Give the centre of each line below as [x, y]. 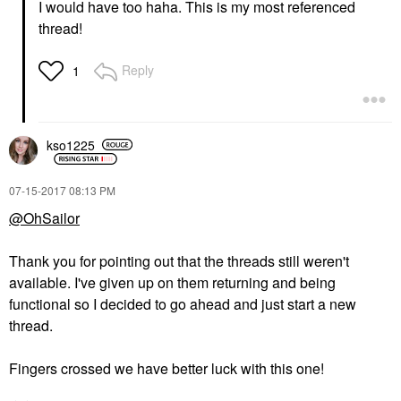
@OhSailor [44, 218]
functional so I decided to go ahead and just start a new [183, 304]
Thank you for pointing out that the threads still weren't [179, 261]
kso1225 [71, 145]
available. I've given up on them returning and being [172, 282]
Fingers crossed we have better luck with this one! [166, 368]
